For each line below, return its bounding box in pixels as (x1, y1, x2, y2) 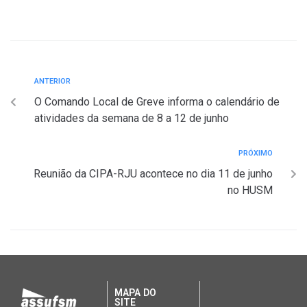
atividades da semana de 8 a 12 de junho (34, 112, 229, 125)
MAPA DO (114, 287, 156, 299)
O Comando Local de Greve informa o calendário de (34, 95, 280, 109)
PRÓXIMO (238, 149, 273, 158)
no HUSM (228, 184, 273, 197)
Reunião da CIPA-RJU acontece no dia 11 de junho (34, 167, 273, 181)
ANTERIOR (34, 77, 71, 86)
